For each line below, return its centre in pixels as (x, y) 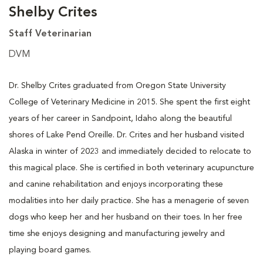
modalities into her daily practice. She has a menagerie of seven (129, 200)
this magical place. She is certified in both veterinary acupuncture (131, 168)
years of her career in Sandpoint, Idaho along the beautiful (120, 118)
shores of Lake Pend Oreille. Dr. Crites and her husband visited (127, 135)
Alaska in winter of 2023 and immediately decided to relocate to (130, 151)
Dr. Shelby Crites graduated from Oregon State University (117, 85)
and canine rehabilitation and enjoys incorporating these (116, 184)
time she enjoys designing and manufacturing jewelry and (117, 233)
